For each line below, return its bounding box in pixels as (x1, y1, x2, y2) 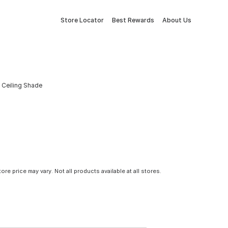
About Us (162, 16, 191, 24)
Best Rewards (112, 16, 154, 24)
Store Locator (61, 16, 104, 24)
